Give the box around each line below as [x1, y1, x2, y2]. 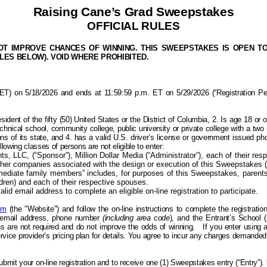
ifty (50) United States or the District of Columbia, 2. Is [46, 115, 229, 124]
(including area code [102, 213, 170, 222]
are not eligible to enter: [86, 142, 164, 151]
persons [60, 142, 86, 151]
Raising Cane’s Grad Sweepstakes [33, 5, 234, 19]
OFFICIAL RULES [87, 20, 180, 32]
